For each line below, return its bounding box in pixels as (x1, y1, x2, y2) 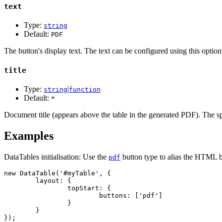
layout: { (4, 176, 36, 184)
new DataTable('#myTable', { (4, 169, 111, 177)
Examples (4, 129, 54, 142)
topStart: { (4, 184, 67, 192)
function (69, 85, 101, 93)
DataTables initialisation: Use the (4, 152, 109, 161)
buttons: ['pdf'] (4, 191, 99, 199)
